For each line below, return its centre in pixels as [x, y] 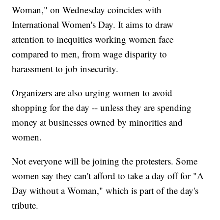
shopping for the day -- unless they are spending [102, 108]
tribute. [25, 205]
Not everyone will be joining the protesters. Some [105, 161]
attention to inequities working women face [93, 39]
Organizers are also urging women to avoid [92, 93]
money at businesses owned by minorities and [97, 122]
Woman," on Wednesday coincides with [87, 10]
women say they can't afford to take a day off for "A [108, 176]
